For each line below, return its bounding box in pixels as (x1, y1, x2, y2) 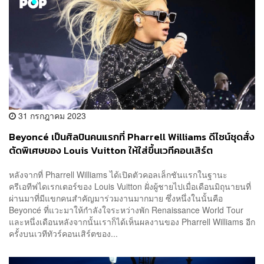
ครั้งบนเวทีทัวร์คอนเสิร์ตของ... (9, 227, 118, 240)
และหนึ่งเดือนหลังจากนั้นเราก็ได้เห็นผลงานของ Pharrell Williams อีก (9, 216, 255, 228)
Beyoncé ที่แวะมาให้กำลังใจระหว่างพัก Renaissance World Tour (9, 204, 248, 216)
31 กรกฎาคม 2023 (16, 109, 86, 121)
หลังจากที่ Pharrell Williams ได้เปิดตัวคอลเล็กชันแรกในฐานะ (9, 169, 227, 181)
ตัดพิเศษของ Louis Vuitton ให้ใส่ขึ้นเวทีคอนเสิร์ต (9, 143, 213, 158)
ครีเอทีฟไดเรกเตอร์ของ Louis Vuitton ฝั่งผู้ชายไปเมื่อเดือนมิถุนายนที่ (9, 180, 251, 193)
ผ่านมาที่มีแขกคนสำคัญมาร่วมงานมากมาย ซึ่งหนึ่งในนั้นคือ (9, 192, 223, 204)
